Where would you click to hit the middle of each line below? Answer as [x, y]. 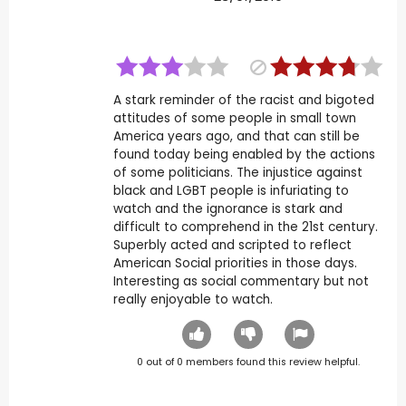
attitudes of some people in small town [234, 119]
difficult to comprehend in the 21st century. [245, 227]
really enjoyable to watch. [193, 300]
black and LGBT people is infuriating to [231, 191]
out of [159, 362]
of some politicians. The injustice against [237, 173]
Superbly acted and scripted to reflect [232, 246]
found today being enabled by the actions [244, 155]
